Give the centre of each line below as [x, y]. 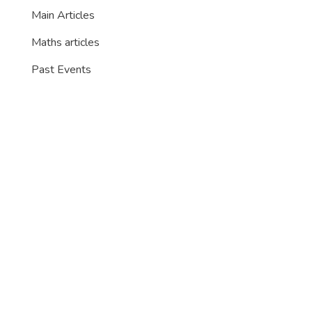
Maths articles [65, 42]
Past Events [61, 70]
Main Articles [63, 15]
